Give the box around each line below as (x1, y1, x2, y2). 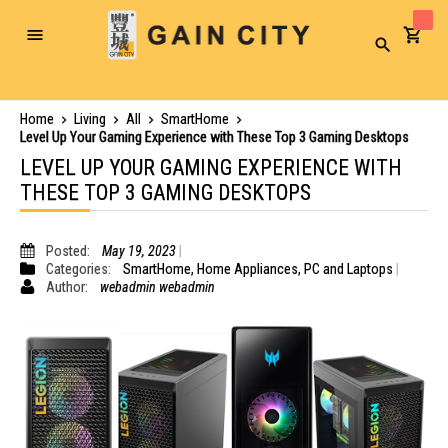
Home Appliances (196, 261, 298, 277)
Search (381, 43, 416, 58)
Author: (46, 279, 89, 295)
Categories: (46, 261, 112, 277)
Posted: (46, 243, 91, 259)
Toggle (33, 33, 72, 50)
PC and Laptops (303, 261, 393, 277)
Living (74, 111, 109, 127)
